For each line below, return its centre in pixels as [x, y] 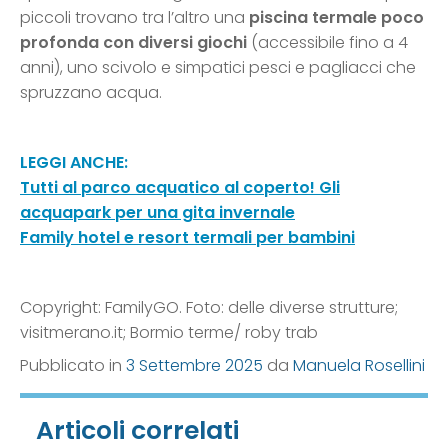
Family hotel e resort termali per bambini [187, 238]
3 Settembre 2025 [194, 366]
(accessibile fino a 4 [327, 43]
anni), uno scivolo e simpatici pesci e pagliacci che [218, 68]
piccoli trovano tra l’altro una [134, 18]
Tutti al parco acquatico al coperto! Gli [180, 188]
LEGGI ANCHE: [74, 163]
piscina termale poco [336, 18]
